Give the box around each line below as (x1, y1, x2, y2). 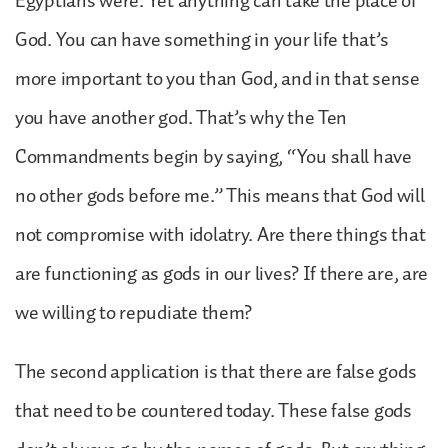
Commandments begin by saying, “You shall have (15, 140, 412, 173)
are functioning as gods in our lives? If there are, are (15, 257, 429, 290)
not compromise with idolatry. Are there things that (15, 218, 426, 251)
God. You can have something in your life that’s (15, 23, 389, 56)
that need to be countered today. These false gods (15, 394, 412, 427)
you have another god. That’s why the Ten (15, 101, 348, 134)
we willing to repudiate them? (15, 296, 253, 329)
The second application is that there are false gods (15, 355, 417, 388)
